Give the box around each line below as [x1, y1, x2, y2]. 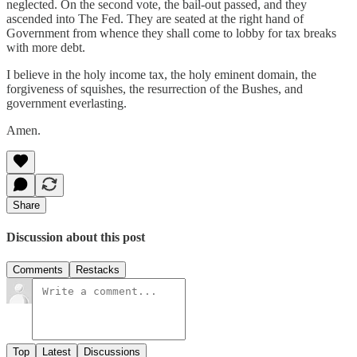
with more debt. [6, 40, 85, 54]
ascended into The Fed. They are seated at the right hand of [6, 11, 304, 25]
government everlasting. [6, 96, 127, 110]
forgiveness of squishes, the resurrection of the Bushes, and [6, 81, 303, 96]
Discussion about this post [6, 230, 145, 245]
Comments [13, 264, 63, 277]
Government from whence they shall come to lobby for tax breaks [6, 25, 336, 40]
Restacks [76, 264, 120, 277]
